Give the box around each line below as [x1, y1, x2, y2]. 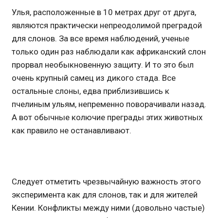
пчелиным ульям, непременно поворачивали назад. [12, 99, 206, 109]
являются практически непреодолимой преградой [12, 20, 202, 30]
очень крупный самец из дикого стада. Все [12, 73, 176, 83]
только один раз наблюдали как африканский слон [12, 46, 206, 56]
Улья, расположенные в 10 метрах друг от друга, [12, 7, 196, 17]
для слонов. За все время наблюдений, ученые [12, 33, 189, 43]
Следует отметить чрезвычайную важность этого [12, 176, 201, 186]
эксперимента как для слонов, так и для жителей [12, 189, 198, 200]
